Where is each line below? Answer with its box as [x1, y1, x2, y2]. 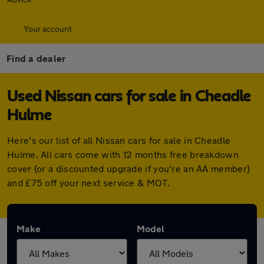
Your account [24, 24, 72, 34]
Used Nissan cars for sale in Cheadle [7, 88, 251, 105]
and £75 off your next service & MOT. [7, 177, 170, 188]
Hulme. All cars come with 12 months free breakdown [7, 148, 239, 160]
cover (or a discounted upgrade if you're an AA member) [7, 163, 250, 174]
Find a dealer [6, 52, 66, 64]
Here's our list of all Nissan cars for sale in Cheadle [7, 134, 231, 146]
